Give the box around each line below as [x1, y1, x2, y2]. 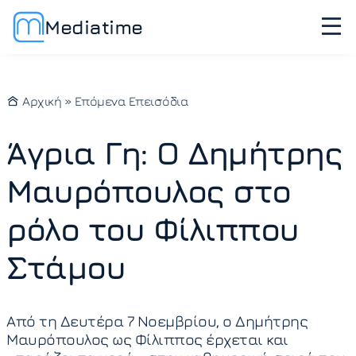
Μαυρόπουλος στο [6, 172, 291, 210]
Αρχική [19, 94, 61, 108]
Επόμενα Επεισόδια [74, 94, 188, 108]
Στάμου [6, 248, 125, 286]
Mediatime [44, 15, 143, 38]
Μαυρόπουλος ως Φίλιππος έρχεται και [6, 330, 288, 348]
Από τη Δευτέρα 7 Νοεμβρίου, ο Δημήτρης [6, 311, 308, 330]
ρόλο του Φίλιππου [6, 210, 299, 248]
